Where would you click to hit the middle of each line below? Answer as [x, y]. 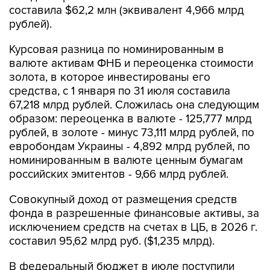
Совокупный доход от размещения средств [123, 200]
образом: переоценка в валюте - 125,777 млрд [130, 119]
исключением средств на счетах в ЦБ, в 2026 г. [133, 228]
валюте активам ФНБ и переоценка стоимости [131, 64]
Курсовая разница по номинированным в [117, 50]
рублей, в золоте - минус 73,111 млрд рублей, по [132, 133]
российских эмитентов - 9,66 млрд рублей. [119, 175]
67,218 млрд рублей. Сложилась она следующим [134, 105]
